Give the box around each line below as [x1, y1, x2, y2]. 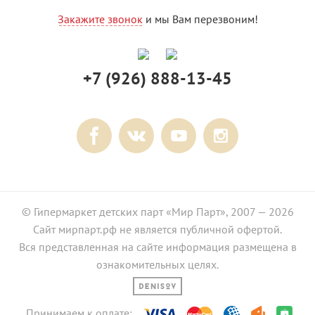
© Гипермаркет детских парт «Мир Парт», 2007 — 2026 [21, 205, 294, 219]
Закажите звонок [57, 12, 143, 27]
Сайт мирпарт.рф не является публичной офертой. [33, 222, 282, 237]
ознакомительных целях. [96, 257, 219, 272]
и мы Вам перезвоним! [142, 12, 258, 27]
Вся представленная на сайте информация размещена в [18, 240, 297, 255]
